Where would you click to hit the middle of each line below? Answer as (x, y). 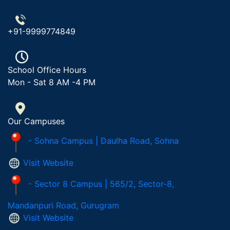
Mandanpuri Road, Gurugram (63, 205)
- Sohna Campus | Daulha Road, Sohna (103, 141)
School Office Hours (47, 70)
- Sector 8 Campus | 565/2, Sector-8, (101, 184)
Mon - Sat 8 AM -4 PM (52, 82)
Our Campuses (36, 121)
